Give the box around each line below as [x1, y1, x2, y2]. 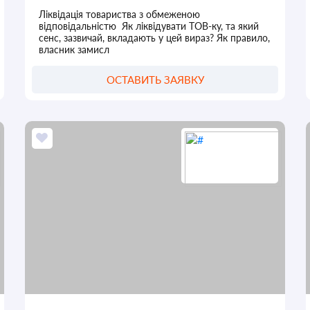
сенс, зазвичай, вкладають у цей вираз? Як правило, [38, 31, 270, 44]
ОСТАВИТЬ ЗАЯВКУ [106, 73, 204, 86]
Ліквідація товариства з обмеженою [38, 8, 200, 20]
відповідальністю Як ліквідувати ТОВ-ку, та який [38, 19, 259, 32]
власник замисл [38, 43, 109, 55]
